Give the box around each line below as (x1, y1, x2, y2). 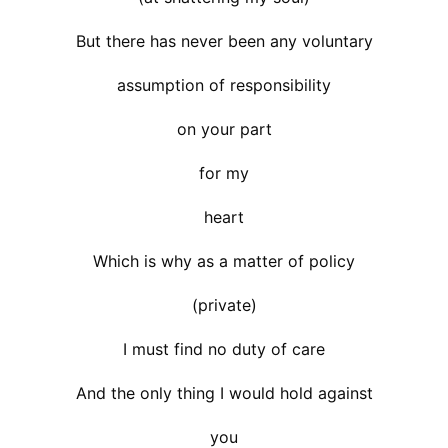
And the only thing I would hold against (75, 382, 373, 403)
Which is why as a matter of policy (93, 250, 355, 271)
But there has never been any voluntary (75, 30, 373, 51)
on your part (176, 118, 272, 139)
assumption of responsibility (117, 74, 331, 95)
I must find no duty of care (123, 338, 325, 359)
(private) (191, 294, 257, 315)
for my (199, 162, 249, 183)
